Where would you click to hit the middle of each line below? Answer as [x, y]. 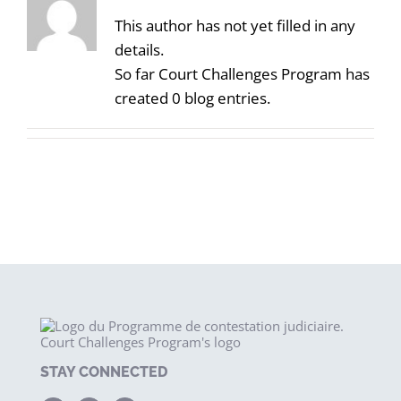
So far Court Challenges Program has [242, 74]
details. [139, 50]
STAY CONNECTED [104, 372]
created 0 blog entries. [192, 98]
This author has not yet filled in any [235, 26]
